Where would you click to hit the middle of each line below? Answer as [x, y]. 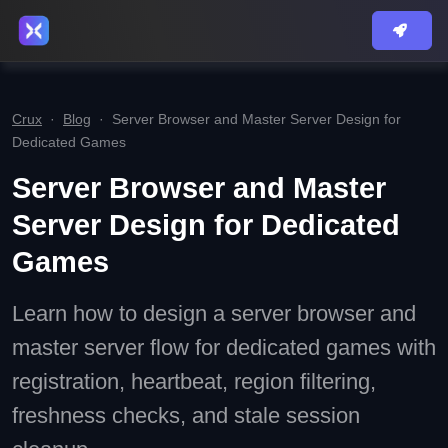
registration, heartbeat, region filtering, [194, 381]
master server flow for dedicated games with [224, 347]
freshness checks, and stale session [186, 415]
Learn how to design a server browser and [214, 313]
